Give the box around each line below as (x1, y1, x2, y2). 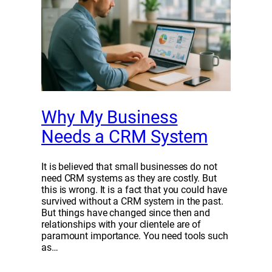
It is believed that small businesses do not (41, 160, 217, 172)
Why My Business (41, 107, 178, 128)
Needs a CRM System (41, 126, 208, 148)
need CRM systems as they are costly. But (41, 172, 217, 184)
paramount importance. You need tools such (41, 229, 228, 242)
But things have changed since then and (41, 206, 211, 219)
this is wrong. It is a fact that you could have (41, 183, 228, 195)
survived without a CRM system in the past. (41, 195, 223, 207)
